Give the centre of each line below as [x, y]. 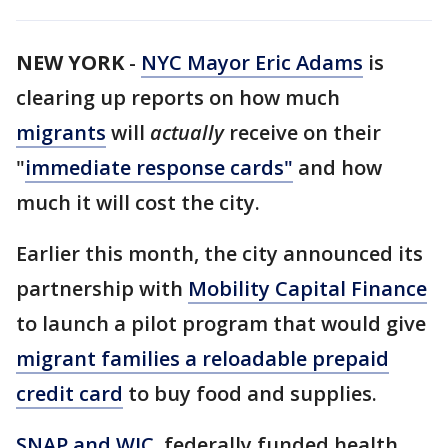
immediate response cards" [159, 167]
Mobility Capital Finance [307, 288]
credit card [69, 393]
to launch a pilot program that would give [221, 323]
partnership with [102, 288]
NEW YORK [70, 62]
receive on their [302, 132]
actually [187, 132]
